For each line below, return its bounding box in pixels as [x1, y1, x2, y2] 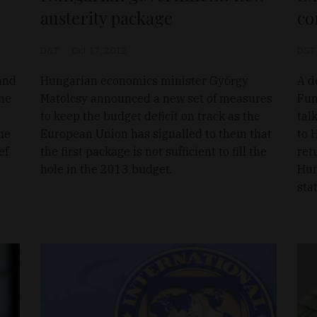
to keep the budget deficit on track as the [40, 108, 261, 123]
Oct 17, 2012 [72, 44, 127, 57]
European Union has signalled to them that [40, 126, 272, 141]
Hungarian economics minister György [40, 73, 249, 88]
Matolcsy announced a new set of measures [40, 91, 273, 105]
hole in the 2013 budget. [40, 161, 173, 176]
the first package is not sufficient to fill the [40, 144, 267, 158]
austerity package [40, 6, 173, 29]
